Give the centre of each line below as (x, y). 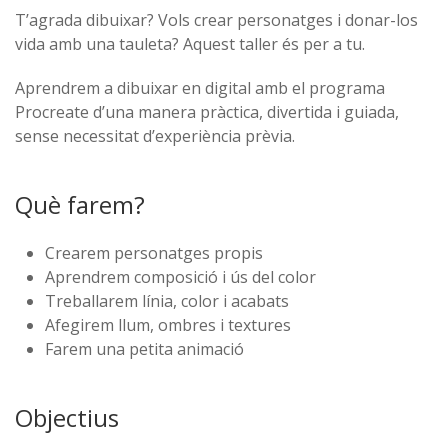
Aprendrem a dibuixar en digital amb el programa (200, 88)
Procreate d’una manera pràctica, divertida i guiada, (207, 112)
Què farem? (80, 204)
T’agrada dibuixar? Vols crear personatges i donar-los (216, 20)
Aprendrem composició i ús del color (180, 277)
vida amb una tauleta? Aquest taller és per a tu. (190, 44)
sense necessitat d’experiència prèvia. (155, 136)
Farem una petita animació (144, 349)
